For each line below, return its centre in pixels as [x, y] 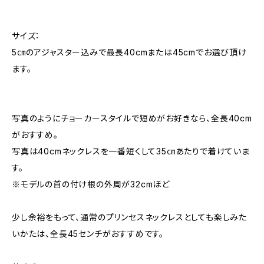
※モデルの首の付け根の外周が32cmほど [91, 184]
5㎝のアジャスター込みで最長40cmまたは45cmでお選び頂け [129, 52]
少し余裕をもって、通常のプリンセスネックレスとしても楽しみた [129, 217]
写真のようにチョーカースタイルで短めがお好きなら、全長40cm [132, 118]
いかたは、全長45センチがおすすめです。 [88, 234]
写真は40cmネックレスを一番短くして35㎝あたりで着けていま [131, 151]
